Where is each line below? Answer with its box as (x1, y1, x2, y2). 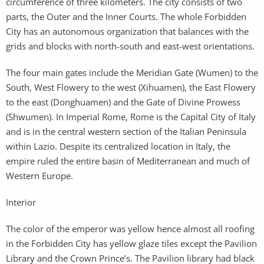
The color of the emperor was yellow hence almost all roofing (6, 222, 255, 235)
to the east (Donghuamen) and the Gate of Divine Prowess (6, 95, 240, 108)
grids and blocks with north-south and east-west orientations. (6, 39, 255, 52)
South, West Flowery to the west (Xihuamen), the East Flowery (6, 81, 256, 93)
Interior (6, 196, 36, 208)
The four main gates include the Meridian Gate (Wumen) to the (6, 66, 258, 78)
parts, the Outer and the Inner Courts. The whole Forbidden (6, 10, 246, 22)
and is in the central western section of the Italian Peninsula (6, 125, 246, 137)
